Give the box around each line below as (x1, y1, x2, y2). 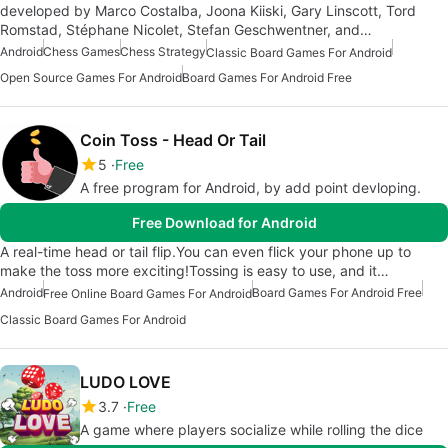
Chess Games (43, 43, 120, 59)
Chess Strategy (120, 43, 206, 59)
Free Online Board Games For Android (43, 286, 252, 302)
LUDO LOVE (80, 372, 171, 393)
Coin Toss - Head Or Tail (80, 129, 266, 150)
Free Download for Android (131, 213, 317, 231)
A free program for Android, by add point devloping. (80, 178, 421, 196)
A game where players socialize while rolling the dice (80, 421, 423, 439)
